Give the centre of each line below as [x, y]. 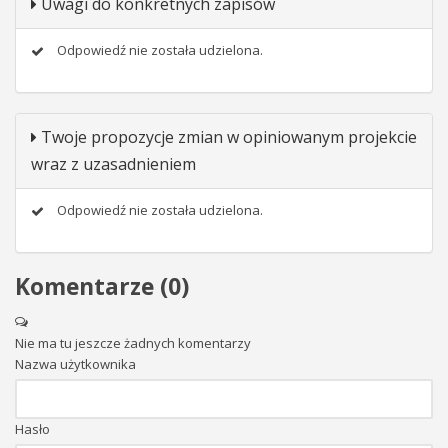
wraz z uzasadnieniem [113, 164]
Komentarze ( [91, 286]
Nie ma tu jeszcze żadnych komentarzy [133, 343]
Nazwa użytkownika [75, 364]
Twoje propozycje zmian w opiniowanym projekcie [227, 137]
